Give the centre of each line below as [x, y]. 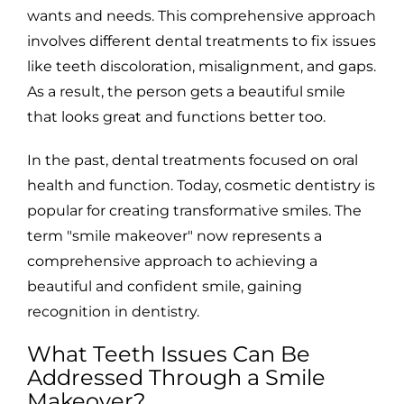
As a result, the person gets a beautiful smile [186, 92]
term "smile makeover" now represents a [174, 236]
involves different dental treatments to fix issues [202, 41]
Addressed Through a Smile [176, 378]
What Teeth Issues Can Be [169, 354]
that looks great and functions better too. [176, 117]
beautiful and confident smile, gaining [165, 287]
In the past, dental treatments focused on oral [193, 161]
